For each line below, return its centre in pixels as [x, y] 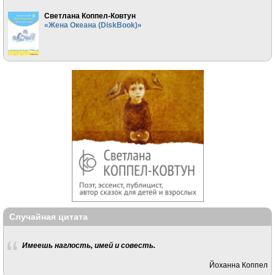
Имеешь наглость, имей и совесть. [88, 245]
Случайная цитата [48, 217]
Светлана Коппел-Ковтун [90, 15]
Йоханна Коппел [239, 265]
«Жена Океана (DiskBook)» [93, 25]
